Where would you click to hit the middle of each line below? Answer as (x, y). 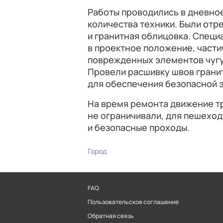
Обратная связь (111, 216)
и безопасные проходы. (139, 127)
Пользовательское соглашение (133, 202)
